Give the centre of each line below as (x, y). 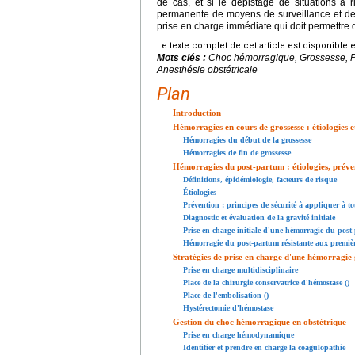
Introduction (197, 112)
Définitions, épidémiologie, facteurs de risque (260, 179)
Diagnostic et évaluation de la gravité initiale (259, 217)
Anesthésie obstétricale (207, 69)
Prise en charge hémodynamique (239, 334)
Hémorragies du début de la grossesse (247, 139)
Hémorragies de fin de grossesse (237, 152)
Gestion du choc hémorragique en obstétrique (260, 321)
